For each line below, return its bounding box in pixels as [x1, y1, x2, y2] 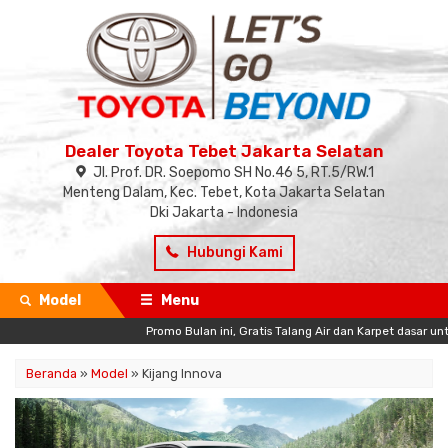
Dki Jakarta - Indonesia [150, 204, 298, 222]
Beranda [26, 366, 77, 382]
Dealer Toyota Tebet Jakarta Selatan [64, 141, 384, 162]
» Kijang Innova [128, 366, 222, 382]
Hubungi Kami [183, 244, 283, 262]
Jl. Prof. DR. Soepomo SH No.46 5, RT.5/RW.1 [92, 164, 374, 182]
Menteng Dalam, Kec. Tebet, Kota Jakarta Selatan [63, 184, 385, 202]
